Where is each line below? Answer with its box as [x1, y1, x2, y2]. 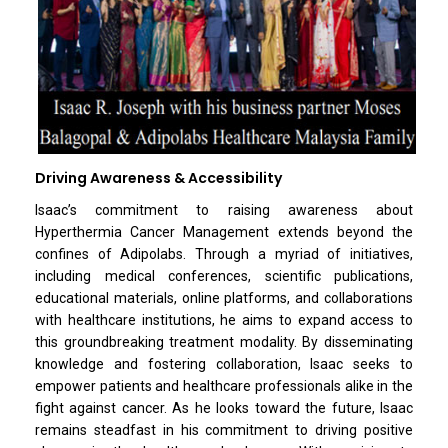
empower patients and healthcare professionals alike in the [35, 377, 413, 394]
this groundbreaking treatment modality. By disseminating [35, 333, 413, 350]
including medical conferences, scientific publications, [35, 267, 413, 284]
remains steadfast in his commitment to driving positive [35, 421, 413, 438]
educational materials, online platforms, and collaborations [35, 289, 413, 306]
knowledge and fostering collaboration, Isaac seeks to [35, 355, 413, 372]
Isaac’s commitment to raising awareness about [35, 201, 413, 218]
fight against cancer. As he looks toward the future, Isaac [35, 399, 413, 416]
